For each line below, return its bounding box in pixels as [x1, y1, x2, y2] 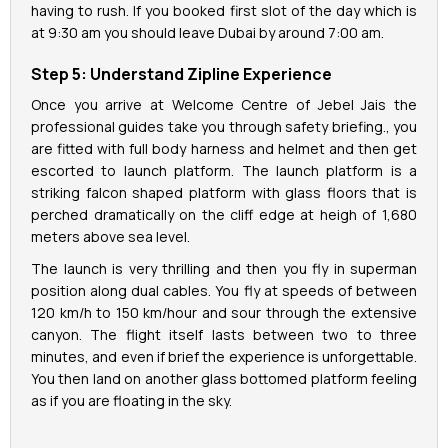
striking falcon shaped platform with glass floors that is [31, 183, 417, 203]
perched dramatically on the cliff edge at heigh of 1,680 [31, 205, 417, 225]
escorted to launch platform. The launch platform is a [31, 161, 417, 181]
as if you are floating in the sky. [31, 391, 232, 411]
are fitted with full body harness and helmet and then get [31, 139, 417, 159]
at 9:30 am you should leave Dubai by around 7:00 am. [31, 23, 384, 43]
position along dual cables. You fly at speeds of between [31, 281, 417, 301]
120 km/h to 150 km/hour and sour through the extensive [31, 303, 417, 323]
